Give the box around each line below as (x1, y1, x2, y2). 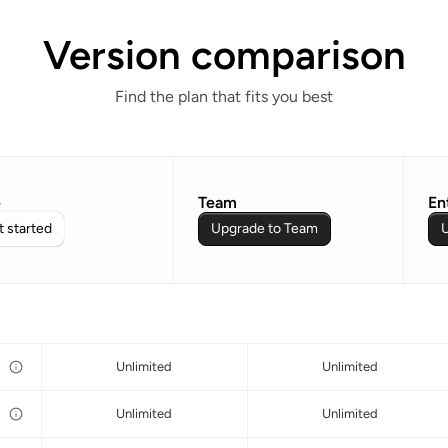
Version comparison (42, 31, 406, 80)
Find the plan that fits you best (115, 87, 333, 107)
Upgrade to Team (211, 219, 318, 237)
